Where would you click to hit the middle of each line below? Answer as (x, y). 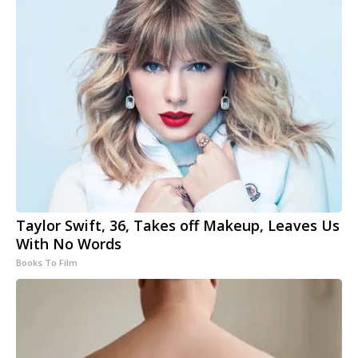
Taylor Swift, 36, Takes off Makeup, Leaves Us (178, 226)
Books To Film (47, 263)
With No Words (69, 244)
